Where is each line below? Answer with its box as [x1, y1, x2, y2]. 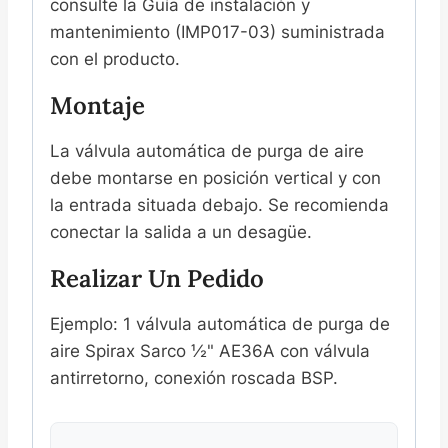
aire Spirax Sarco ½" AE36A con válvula [50, 340, 370, 361]
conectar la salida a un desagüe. [50, 221, 312, 242]
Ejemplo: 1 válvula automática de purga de [50, 313, 390, 334]
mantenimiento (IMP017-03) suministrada [50, 21, 385, 42]
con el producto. [50, 48, 180, 69]
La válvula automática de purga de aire [50, 140, 364, 161]
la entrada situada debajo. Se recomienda [50, 194, 389, 215]
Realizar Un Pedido [50, 262, 264, 294]
